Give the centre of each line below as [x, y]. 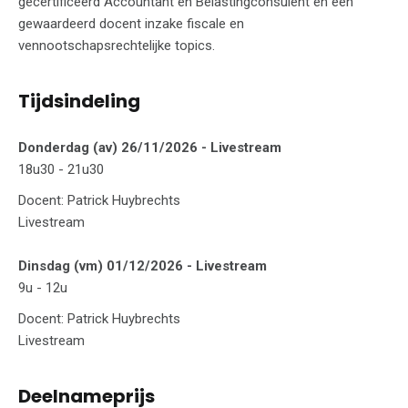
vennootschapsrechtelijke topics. [117, 45]
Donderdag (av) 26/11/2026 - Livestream [150, 147]
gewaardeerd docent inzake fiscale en [131, 23]
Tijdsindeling [79, 101]
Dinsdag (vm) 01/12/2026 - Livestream [143, 265]
